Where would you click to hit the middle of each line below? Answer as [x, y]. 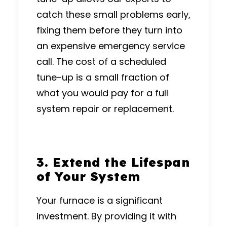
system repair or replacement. [105, 109]
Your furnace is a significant [100, 201]
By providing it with [134, 216]
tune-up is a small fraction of [103, 78]
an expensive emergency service [111, 46]
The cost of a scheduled [110, 62]
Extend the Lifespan [121, 162]
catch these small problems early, [113, 15]
